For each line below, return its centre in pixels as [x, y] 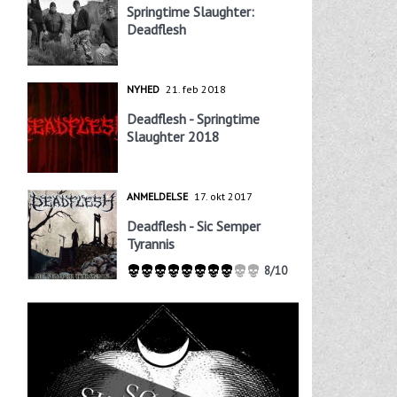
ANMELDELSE [157, 197]
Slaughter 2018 [173, 137]
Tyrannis [150, 244]
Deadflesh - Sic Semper [193, 226]
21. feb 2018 [195, 90]
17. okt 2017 [223, 197]
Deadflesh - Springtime [193, 119]
